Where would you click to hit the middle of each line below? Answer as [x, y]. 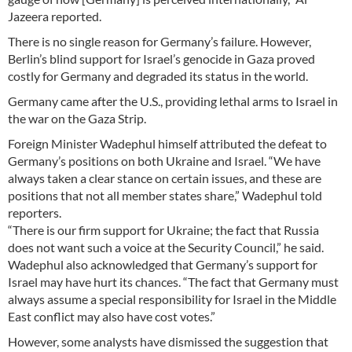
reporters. [35, 213]
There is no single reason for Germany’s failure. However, [159, 42]
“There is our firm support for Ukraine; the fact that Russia [163, 230]
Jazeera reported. [55, 16]
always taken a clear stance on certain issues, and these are [165, 178]
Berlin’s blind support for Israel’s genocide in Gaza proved [161, 59]
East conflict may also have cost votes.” [113, 317]
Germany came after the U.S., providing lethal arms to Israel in [173, 101]
